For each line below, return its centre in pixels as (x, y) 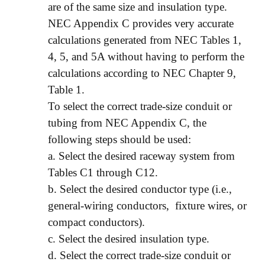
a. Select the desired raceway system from (141, 156)
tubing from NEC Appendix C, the (127, 122)
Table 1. (66, 89)
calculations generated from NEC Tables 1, (145, 40)
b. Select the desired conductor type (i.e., (140, 189)
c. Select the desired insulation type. (129, 238)
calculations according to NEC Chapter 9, (142, 73)
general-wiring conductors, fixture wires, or (147, 205)
